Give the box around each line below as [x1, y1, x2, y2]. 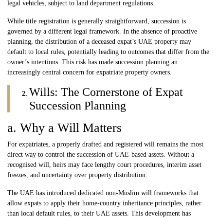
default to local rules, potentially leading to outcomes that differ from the [7, 48, 209, 55]
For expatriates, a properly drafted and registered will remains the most [7, 140, 203, 148]
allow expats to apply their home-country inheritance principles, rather [7, 199, 201, 207]
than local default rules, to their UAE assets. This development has [7, 209, 191, 217]
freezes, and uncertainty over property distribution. [7, 171, 147, 179]
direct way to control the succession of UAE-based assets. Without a [7, 150, 194, 158]
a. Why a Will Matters [7, 120, 122, 135]
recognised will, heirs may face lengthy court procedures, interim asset [7, 161, 201, 168]
